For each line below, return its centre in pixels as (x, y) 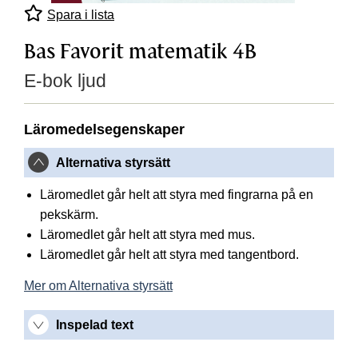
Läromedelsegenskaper (104, 129)
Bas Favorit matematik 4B (140, 51)
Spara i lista (81, 14)
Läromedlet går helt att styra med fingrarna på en (177, 195)
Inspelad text (95, 325)
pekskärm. (69, 215)
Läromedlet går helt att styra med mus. (147, 235)
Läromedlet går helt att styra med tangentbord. (169, 255)
